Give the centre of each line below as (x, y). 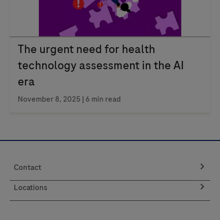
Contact (27, 167)
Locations (30, 188)
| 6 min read (101, 99)
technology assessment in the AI (101, 65)
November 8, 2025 (50, 99)
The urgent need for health (86, 49)
